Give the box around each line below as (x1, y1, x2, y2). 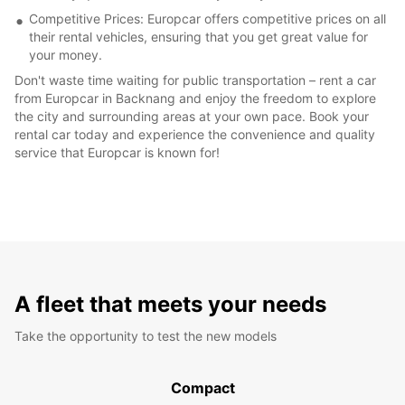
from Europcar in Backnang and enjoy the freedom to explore (14, 89, 376, 106)
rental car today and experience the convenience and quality (14, 126, 375, 142)
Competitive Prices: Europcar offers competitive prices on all (29, 10, 386, 26)
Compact (170, 378, 235, 397)
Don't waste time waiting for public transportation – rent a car (14, 71, 376, 88)
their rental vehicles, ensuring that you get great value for (29, 28, 368, 44)
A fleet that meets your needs (14, 290, 326, 317)
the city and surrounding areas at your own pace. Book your (14, 108, 369, 124)
